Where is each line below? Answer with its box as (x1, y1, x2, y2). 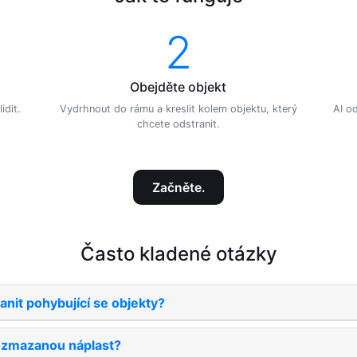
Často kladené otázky (80, 242, 277, 266)
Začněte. (151, 179, 206, 195)
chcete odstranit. (136, 117, 220, 130)
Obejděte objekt (130, 78, 227, 95)
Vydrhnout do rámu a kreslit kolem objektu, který (59, 102, 297, 115)
